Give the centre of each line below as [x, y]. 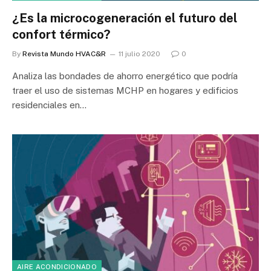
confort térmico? [61, 34]
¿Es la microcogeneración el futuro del [125, 18]
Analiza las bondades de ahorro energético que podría [125, 76]
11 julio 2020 [139, 54]
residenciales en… [49, 105]
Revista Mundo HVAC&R [64, 54]
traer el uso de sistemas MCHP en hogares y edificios [125, 90]
